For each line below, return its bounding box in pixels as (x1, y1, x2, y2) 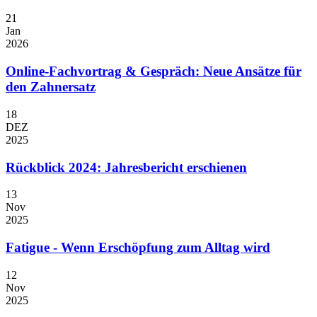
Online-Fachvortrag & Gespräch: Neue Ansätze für (6, 64, 301, 79)
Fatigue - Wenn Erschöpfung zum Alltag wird (6, 239, 270, 255)
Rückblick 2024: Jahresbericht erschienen (6, 159, 247, 175)
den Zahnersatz (6, 79, 96, 95)
